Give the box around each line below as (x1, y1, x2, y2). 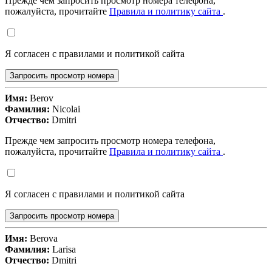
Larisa (50, 244, 76, 255)
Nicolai (50, 104, 80, 115)
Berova (27, 233, 58, 244)
